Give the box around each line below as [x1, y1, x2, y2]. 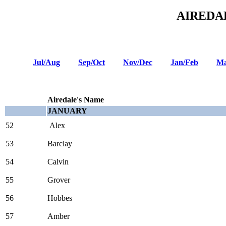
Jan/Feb [171, 58, 198, 67]
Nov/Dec [123, 58, 152, 67]
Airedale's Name [47, 95, 104, 104]
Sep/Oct [78, 58, 105, 67]
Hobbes [47, 193, 72, 202]
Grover [47, 175, 70, 184]
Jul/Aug [33, 58, 60, 67]
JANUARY [47, 106, 87, 115]
